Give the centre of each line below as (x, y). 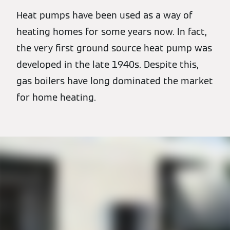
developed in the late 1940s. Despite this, (108, 64)
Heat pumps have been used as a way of (104, 15)
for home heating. (56, 97)
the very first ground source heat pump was (114, 48)
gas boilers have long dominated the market (115, 81)
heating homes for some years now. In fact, (112, 32)
